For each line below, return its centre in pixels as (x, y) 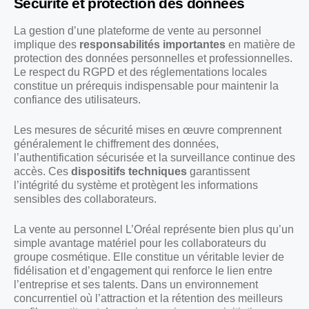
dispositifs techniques (129, 171)
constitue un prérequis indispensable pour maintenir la (146, 86)
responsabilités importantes (152, 44)
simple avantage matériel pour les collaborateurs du (140, 243)
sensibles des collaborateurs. (85, 199)
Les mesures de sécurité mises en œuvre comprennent (148, 130)
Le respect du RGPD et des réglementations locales (140, 72)
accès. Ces (42, 171)
